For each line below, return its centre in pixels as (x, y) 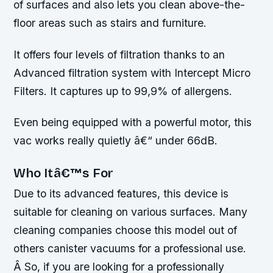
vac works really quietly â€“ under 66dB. (116, 140)
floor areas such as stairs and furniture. (110, 23)
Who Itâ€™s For (64, 173)
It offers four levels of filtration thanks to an (119, 54)
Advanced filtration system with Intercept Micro (132, 73)
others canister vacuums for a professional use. (130, 248)
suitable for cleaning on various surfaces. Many (131, 211)
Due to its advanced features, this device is (121, 193)
